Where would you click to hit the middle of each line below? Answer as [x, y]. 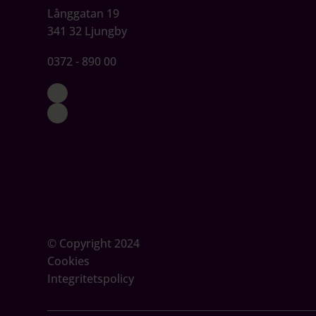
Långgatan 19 [84, 14]
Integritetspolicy [91, 279]
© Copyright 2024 [94, 244]
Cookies [69, 261]
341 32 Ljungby [87, 31]
